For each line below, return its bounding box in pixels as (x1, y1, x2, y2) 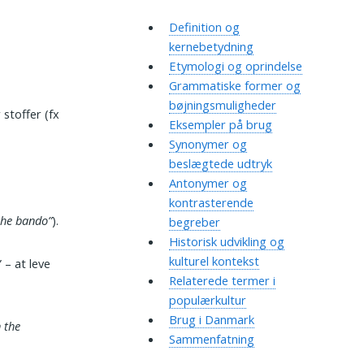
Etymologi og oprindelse (168, 58, 302, 75)
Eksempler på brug (168, 116, 272, 133)
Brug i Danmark (168, 311, 254, 328)
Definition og (168, 19, 240, 36)
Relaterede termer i (168, 272, 275, 289)
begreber (168, 214, 220, 231)
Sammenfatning (168, 331, 254, 348)
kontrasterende (168, 194, 253, 211)
